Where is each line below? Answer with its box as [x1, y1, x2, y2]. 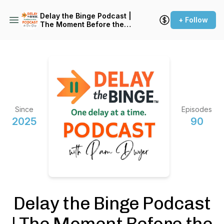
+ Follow [178, 15, 208, 24]
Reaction [40, 28, 71, 37]
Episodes [181, 105, 212, 113]
